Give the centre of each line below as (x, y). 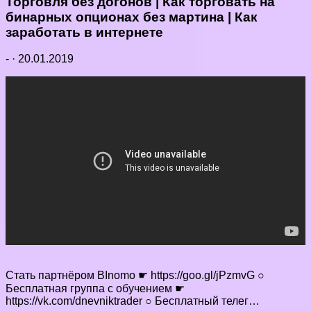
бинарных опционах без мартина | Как (132, 17)
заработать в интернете (84, 32)
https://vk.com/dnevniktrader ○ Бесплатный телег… (133, 301)
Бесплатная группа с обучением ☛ (95, 289)
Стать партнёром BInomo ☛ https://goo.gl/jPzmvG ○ (135, 276)
